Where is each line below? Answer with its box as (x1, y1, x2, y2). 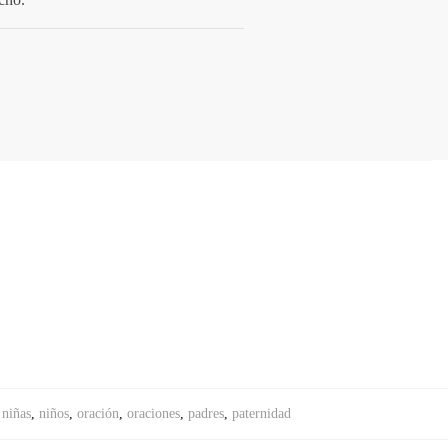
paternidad (232, 405, 291, 421)
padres (188, 405, 224, 421)
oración (77, 405, 119, 421)
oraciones (127, 405, 180, 421)
